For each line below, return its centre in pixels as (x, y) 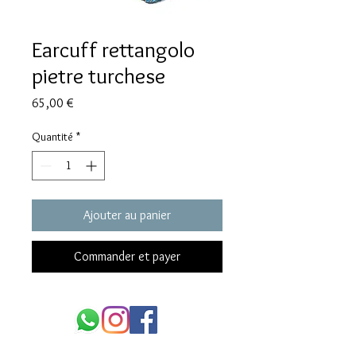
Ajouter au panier (127, 215)
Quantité (52, 137)
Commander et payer (127, 257)
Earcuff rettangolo (113, 50)
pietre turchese (99, 76)
